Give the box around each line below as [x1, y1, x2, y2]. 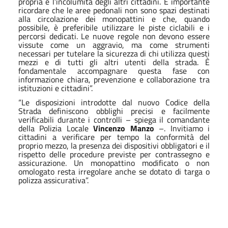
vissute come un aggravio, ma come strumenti [18, 38, 210, 51]
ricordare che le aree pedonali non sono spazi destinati [18, 4, 210, 16]
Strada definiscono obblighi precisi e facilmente [18, 104, 210, 117]
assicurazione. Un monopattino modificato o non [18, 156, 210, 169]
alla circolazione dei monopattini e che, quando [18, 12, 210, 25]
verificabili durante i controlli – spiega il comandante [18, 113, 210, 126]
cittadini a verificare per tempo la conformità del [18, 130, 210, 143]
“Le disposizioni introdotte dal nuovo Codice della [18, 96, 210, 108]
